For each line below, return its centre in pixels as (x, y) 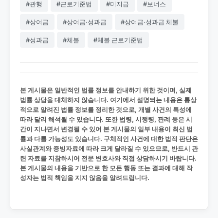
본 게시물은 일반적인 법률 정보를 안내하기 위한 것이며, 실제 (106, 90)
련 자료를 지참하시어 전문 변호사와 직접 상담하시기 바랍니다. (108, 158)
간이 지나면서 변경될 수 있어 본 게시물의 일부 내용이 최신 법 (106, 129)
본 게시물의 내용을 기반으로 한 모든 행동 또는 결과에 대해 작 (106, 168)
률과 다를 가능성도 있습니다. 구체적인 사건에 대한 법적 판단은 (109, 139)
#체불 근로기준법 (118, 40)
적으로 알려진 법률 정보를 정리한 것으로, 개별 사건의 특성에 (106, 110)
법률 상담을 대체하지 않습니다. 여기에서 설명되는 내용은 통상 (108, 100)
